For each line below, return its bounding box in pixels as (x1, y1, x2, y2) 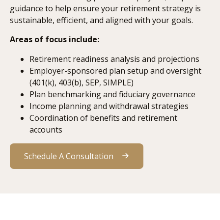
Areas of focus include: (10, 34, 99, 45)
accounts (29, 124, 62, 136)
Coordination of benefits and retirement (29, 112, 177, 124)
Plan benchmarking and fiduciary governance (29, 89, 195, 100)
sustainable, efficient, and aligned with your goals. (10, 15, 193, 26)
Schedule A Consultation (24, 151, 113, 162)
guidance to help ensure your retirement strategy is (10, 3, 201, 14)
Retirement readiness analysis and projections (29, 54, 199, 65)
